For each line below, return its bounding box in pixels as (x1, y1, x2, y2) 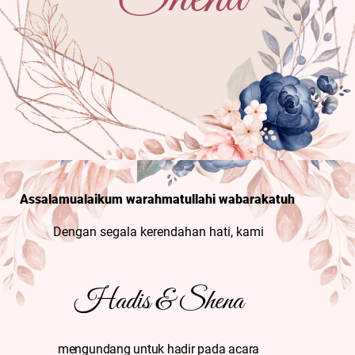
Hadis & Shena (74, 284, 243, 321)
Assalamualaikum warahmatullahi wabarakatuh (19, 191, 298, 207)
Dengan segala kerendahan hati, (53, 224, 237, 240)
